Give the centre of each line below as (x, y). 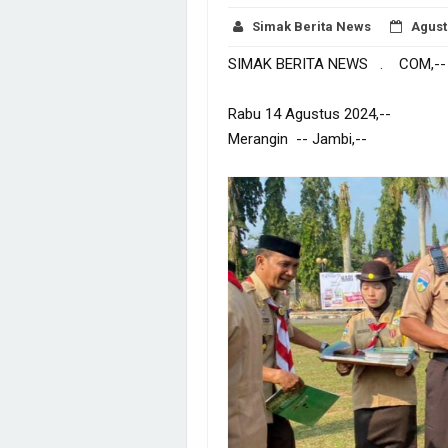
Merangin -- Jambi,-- (297, 138)
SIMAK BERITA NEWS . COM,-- (337, 63)
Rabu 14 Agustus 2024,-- (309, 113)
